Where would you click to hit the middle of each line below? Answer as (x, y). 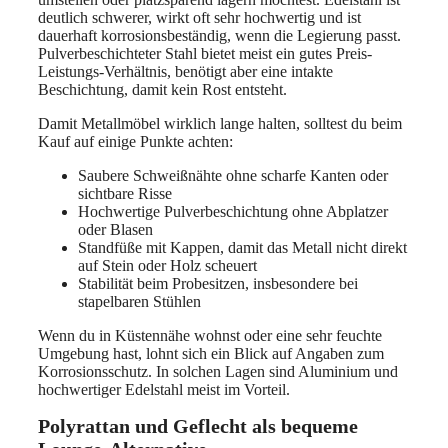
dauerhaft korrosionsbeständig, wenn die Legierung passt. (219, 35)
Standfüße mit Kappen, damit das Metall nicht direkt (242, 247)
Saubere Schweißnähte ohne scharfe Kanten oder (233, 175)
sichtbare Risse (125, 193)
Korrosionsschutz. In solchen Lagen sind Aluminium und (218, 371)
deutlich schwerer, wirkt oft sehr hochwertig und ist (199, 17)
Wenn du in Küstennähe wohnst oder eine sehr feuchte (210, 335)
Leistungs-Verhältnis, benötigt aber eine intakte (185, 71)
